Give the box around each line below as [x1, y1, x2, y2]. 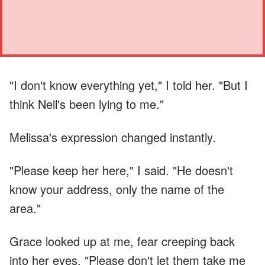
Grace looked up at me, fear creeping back [9, 232, 235, 250]
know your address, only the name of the [9, 180, 224, 198]
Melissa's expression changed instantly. [9, 128, 216, 146]
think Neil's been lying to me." [9, 95, 164, 112]
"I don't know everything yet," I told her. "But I [9, 76, 248, 93]
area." [9, 199, 41, 216]
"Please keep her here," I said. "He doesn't [9, 161, 233, 179]
